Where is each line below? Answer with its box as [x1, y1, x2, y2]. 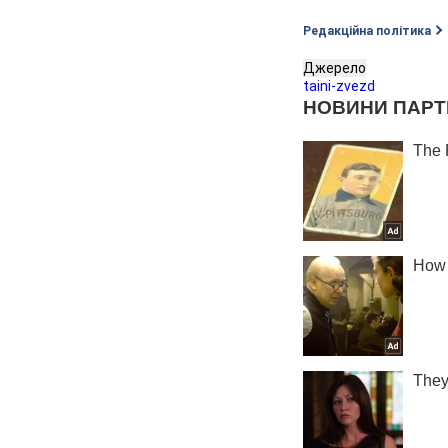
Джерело [303, 60, 366, 77]
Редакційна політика [303, 24, 431, 39]
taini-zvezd [303, 78, 375, 95]
